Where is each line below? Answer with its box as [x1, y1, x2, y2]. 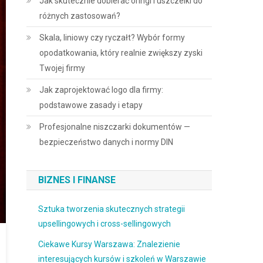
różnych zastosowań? [39, 11, 121, 21]
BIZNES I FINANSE [38, 174, 116, 186]
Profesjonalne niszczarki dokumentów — [39, 122, 191, 131]
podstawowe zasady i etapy [39, 100, 143, 110]
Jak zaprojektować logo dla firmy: [39, 85, 164, 95]
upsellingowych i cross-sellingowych [38, 219, 171, 228]
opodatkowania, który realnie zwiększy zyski [39, 48, 203, 58]
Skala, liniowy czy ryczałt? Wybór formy [39, 33, 186, 42]
